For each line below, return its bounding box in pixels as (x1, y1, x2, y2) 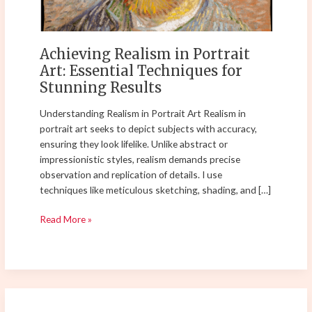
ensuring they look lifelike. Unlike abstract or (40, 137, 228, 150)
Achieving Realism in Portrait (40, 45, 251, 63)
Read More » (40, 213, 93, 226)
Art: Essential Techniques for (40, 61, 243, 79)
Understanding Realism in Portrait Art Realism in (40, 107, 247, 119)
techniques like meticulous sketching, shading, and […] (40, 183, 272, 196)
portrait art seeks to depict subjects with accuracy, (40, 122, 258, 134)
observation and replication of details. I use (40, 168, 223, 180)
